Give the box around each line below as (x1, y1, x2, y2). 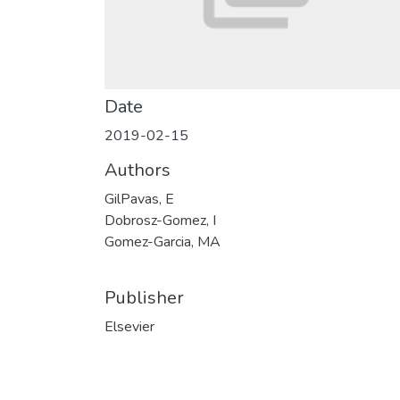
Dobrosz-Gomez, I (104, 211, 216, 230)
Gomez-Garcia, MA (104, 232, 221, 252)
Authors (104, 158, 171, 182)
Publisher (104, 286, 184, 310)
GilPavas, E (104, 189, 174, 209)
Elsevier (104, 317, 154, 337)
